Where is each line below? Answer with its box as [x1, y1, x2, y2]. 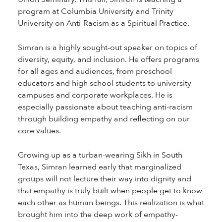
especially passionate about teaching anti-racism [17, 102, 193, 112]
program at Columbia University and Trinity [17, 6, 173, 17]
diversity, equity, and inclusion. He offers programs [17, 54, 199, 65]
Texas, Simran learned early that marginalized [17, 162, 181, 172]
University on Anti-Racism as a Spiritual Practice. [17, 18, 189, 29]
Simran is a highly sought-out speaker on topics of [17, 42, 197, 53]
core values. [17, 125, 61, 136]
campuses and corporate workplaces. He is [17, 90, 172, 101]
